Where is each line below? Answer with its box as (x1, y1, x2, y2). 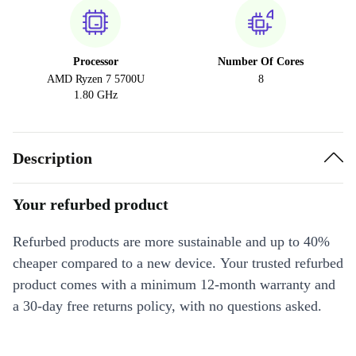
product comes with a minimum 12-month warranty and (13, 277, 335, 292)
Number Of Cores (218, 56, 304, 68)
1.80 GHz (73, 89, 118, 101)
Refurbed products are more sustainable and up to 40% (13, 234, 330, 250)
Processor (72, 56, 118, 68)
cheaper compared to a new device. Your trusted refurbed (13, 255, 343, 271)
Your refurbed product (13, 195, 168, 213)
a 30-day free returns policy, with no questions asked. (13, 298, 322, 314)
